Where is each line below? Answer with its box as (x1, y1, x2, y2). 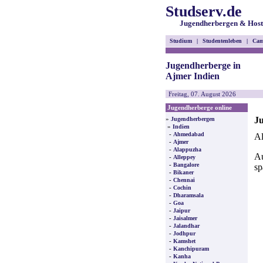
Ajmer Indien (166, 71, 220, 81)
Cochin (173, 184, 191, 191)
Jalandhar (173, 222, 200, 229)
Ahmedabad (173, 131, 204, 137)
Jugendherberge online (166, 104, 232, 111)
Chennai (173, 177, 195, 183)
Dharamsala (173, 192, 204, 198)
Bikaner (173, 169, 194, 176)
